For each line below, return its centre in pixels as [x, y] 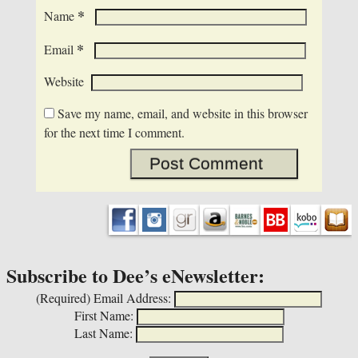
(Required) [63, 297]
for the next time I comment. [114, 133]
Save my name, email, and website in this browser [182, 113]
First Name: [103, 315]
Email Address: [132, 297]
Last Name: [103, 332]
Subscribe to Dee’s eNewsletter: [135, 276]
